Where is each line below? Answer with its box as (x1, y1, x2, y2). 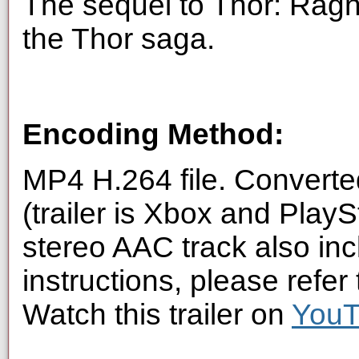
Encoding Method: (22, 117, 284, 151)
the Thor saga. (22, 22, 215, 55)
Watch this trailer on (22, 297, 292, 331)
